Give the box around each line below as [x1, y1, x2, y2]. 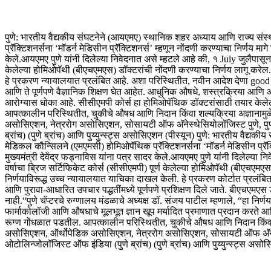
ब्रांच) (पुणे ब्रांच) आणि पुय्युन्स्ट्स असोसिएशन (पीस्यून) [5, 130, 194, 141]
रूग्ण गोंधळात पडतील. [5, 217, 81, 228]
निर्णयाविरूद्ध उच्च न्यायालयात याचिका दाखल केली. [5, 174, 181, 184]
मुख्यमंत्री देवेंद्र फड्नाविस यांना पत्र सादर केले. [5, 152, 171, 163]
